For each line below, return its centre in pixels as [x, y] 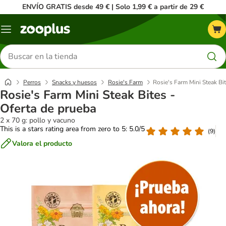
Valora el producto [42, 143]
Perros [32, 82]
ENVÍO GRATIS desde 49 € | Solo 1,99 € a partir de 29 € [113, 7]
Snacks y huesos [74, 82]
